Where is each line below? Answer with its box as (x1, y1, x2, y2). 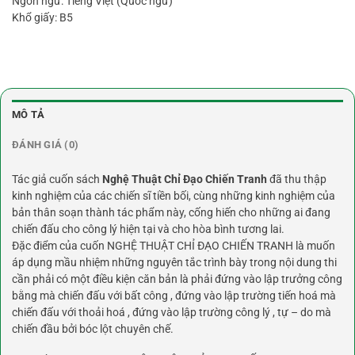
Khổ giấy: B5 (12, 10, 73, 24)
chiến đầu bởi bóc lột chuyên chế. (12, 322, 174, 335)
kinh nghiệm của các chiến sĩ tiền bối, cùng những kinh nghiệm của (12, 189, 335, 202)
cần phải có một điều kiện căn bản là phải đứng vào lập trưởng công (12, 272, 342, 285)
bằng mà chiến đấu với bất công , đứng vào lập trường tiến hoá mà (12, 288, 336, 302)
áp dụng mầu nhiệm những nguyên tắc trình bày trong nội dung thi (12, 255, 337, 269)
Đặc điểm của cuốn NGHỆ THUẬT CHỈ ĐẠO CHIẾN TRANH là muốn (12, 239, 335, 252)
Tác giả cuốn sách (12, 172, 102, 185)
